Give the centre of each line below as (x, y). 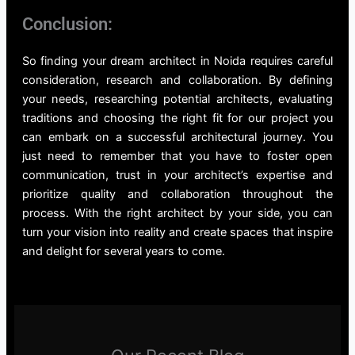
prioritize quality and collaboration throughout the (177, 195)
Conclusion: (67, 25)
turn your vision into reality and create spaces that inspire (177, 233)
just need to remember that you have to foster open (177, 157)
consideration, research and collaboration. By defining (177, 80)
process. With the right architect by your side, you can (177, 214)
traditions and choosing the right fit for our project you (177, 118)
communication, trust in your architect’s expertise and (177, 176)
